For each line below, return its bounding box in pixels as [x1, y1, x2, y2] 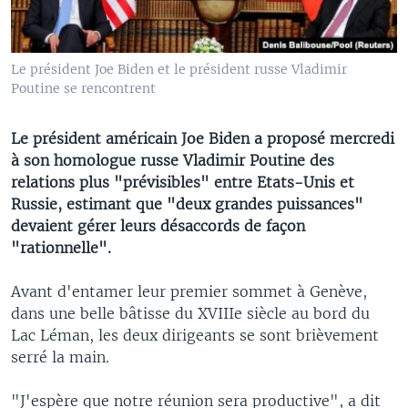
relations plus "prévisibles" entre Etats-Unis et [11, 172, 354, 191]
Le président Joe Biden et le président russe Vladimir [11, 60, 347, 77]
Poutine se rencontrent [11, 79, 156, 97]
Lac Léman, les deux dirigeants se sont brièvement [11, 325, 379, 344]
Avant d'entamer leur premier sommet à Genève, [11, 281, 367, 301]
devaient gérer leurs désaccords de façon [11, 216, 305, 235]
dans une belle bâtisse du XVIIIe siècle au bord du [11, 303, 370, 322]
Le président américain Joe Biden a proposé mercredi [11, 128, 394, 148]
